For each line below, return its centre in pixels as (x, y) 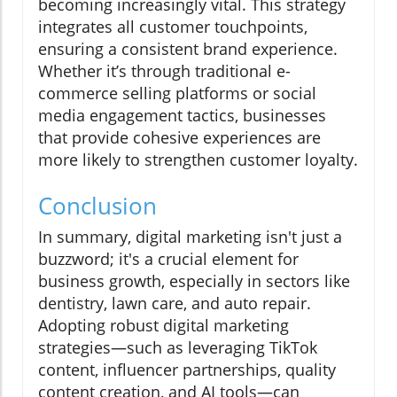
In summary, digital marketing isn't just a (190, 237)
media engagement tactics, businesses (182, 116)
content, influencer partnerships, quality (187, 370)
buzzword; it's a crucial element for (168, 259)
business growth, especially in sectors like (194, 281)
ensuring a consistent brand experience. (188, 49)
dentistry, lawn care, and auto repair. (175, 304)
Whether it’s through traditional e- (164, 71)
